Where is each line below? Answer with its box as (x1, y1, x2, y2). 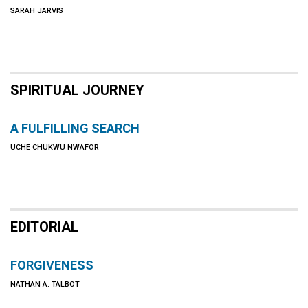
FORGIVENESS (10, 258, 93, 272)
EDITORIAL (10, 219, 78, 235)
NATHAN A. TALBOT (10, 280, 80, 289)
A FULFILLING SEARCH (10, 121, 140, 135)
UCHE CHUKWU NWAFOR (10, 143, 99, 152)
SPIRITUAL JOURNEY (10, 82, 144, 98)
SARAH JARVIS (10, 6, 63, 15)
